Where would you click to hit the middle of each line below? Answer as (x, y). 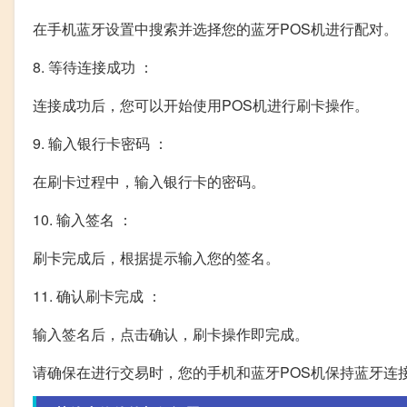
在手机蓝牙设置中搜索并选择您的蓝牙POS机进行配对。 (215, 29)
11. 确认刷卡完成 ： (97, 296)
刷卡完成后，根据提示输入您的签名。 (156, 258)
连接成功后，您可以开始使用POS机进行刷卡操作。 (201, 105)
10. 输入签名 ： (83, 220)
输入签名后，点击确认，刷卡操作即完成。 (171, 334)
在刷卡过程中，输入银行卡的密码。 (149, 182)
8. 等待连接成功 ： (93, 67)
